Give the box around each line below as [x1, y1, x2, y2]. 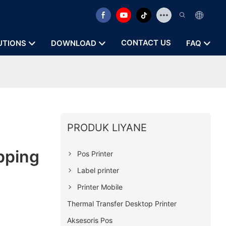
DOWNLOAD [51, 38, 96, 48]
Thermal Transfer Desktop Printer [67, 199, 177, 208]
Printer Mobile [77, 182, 123, 191]
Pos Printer [77, 149, 113, 158]
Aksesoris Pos [67, 215, 112, 224]
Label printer [77, 165, 119, 175]
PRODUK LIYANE [67, 121, 147, 134]
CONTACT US [121, 38, 171, 47]
